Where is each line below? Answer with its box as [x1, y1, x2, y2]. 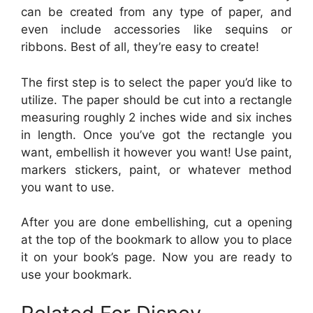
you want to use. [21, 180, 115, 194]
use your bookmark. [21, 268, 132, 282]
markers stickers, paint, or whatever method [21, 162, 292, 177]
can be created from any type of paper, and [21, 5, 292, 20]
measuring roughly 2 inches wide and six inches [21, 110, 292, 124]
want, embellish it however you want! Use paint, [21, 145, 292, 159]
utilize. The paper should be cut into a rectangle [21, 92, 292, 107]
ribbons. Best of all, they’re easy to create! [21, 40, 259, 54]
